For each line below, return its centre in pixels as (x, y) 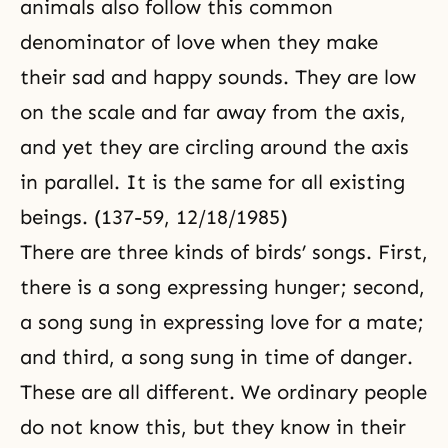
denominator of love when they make (199, 42)
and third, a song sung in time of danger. (216, 357)
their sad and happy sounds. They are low (218, 77)
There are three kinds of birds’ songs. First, (224, 252)
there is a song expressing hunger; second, (222, 287)
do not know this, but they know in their (213, 427)
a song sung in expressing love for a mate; (222, 322)
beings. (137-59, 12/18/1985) (154, 217)
